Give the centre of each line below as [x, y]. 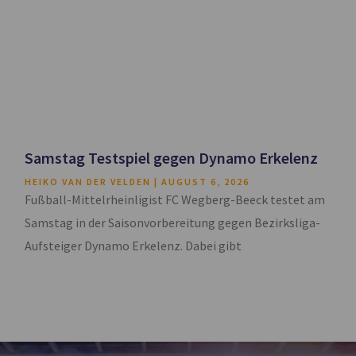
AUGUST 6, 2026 [204, 182]
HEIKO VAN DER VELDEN [90, 182]
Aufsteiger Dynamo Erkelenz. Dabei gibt [133, 246]
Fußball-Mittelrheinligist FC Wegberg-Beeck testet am [175, 200]
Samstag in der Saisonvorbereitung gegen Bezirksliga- [173, 223]
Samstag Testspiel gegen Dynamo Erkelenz [172, 158]
